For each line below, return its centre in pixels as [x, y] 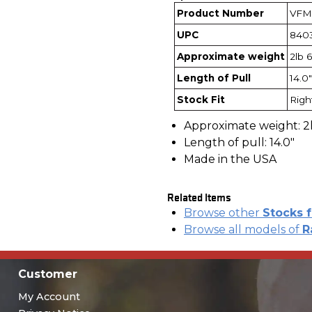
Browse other [223, 212]
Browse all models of [243, 229]
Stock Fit [201, 99]
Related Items [199, 196]
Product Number [220, 13]
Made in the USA [230, 159]
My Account [49, 296]
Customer [47, 274]
